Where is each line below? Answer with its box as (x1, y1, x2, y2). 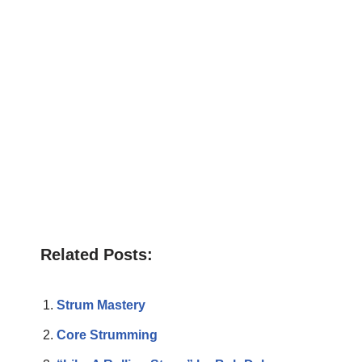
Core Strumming (57, 327, 158, 342)
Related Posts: (40, 245, 153, 263)
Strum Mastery (57, 297, 145, 312)
